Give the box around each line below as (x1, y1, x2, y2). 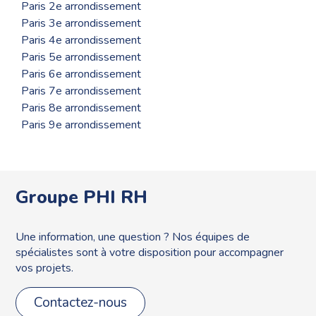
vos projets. (16, 260, 74, 276)
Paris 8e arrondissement (21, 100, 141, 116)
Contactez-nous (34, 293, 128, 312)
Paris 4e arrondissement (21, 32, 141, 49)
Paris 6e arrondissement (21, 66, 141, 83)
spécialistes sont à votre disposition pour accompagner (16, 244, 284, 260)
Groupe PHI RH (16, 184, 148, 209)
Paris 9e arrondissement (21, 117, 141, 133)
